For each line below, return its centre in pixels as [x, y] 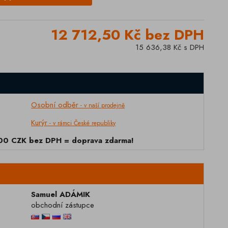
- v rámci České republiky [82, 123]
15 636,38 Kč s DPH [170, 47]
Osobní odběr [55, 105]
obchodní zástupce [63, 205]
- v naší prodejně [102, 105]
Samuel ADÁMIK [61, 194]
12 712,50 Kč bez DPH [127, 35]
